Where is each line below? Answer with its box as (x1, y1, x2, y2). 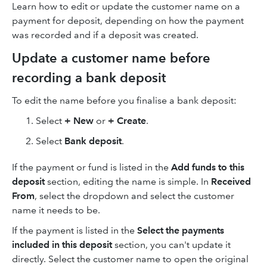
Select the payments (135, 225, 224, 236)
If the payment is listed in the (12, 225, 135, 236)
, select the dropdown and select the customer (35, 190, 234, 201)
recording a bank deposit (12, 70, 169, 86)
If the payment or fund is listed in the (12, 162, 171, 173)
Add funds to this (171, 162, 244, 173)
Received (211, 176, 251, 187)
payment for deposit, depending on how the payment (12, 15, 244, 26)
